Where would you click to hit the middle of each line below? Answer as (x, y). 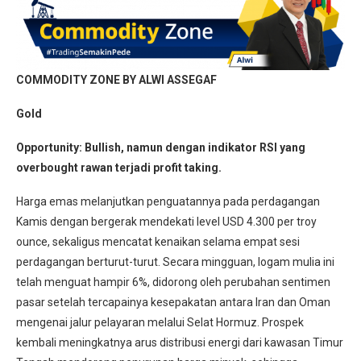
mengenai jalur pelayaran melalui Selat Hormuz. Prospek (160, 322)
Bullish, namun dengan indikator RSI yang (195, 147)
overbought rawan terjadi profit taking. (119, 167)
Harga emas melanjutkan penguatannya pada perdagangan (168, 201)
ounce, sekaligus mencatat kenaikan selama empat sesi (158, 241)
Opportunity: (50, 147)
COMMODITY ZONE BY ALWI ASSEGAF (116, 79)
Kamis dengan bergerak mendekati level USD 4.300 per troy (166, 221)
